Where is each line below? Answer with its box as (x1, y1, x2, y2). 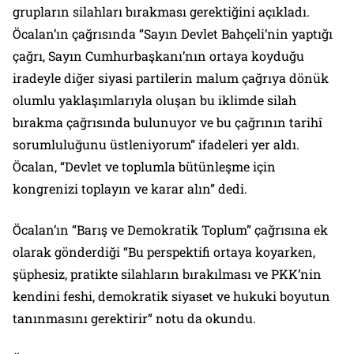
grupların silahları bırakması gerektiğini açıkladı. (13, 3, 310, 21)
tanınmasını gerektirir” (13, 310, 156, 327)
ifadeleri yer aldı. (198, 136, 299, 153)
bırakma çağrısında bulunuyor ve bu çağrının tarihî (13, 114, 322, 131)
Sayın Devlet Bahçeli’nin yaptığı (144, 25, 333, 43)
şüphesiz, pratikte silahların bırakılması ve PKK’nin (13, 265, 322, 283)
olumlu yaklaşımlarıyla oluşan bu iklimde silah (13, 92, 296, 109)
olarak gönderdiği (13, 243, 123, 261)
